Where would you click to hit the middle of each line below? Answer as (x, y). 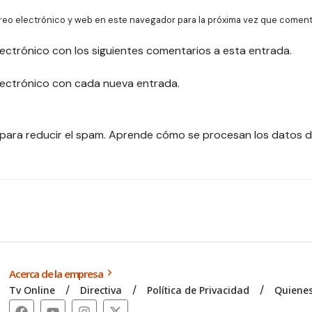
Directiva (101, 290)
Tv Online (32, 290)
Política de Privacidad (198, 290)
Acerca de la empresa (57, 273)
